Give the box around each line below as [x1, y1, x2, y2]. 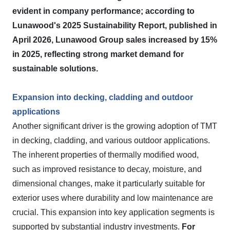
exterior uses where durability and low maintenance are [12, 194, 213, 202]
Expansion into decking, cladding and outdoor [12, 93, 193, 102]
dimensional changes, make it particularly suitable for [12, 179, 205, 188]
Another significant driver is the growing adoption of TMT [12, 122, 217, 130]
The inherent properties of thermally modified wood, [12, 150, 199, 159]
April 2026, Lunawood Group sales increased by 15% [12, 35, 217, 44]
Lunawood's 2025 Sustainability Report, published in [12, 21, 217, 30]
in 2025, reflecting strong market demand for [12, 50, 184, 59]
